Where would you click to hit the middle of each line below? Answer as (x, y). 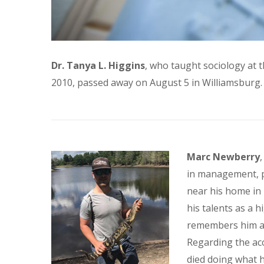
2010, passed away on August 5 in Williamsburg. (157, 83)
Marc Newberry (223, 157)
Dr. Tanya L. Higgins (98, 66)
